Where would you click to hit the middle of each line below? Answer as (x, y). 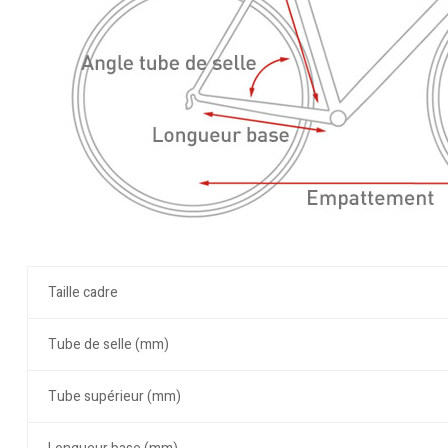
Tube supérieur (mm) (114, 397)
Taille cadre (82, 293)
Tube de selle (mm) (108, 345)
